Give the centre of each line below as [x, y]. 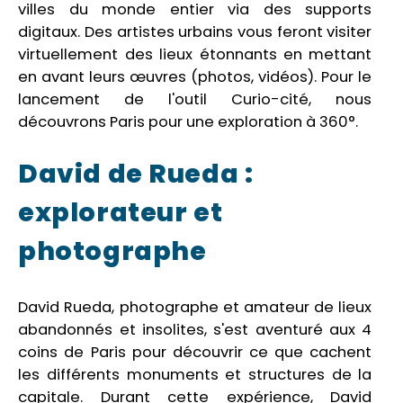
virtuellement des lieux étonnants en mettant [195, 54]
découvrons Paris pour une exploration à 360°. [188, 121]
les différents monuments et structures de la [195, 375]
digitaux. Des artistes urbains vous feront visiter [195, 31]
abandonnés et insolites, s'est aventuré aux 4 [195, 330]
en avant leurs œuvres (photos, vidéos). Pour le [195, 76]
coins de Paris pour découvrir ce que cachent [195, 353]
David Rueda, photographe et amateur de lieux [195, 308]
